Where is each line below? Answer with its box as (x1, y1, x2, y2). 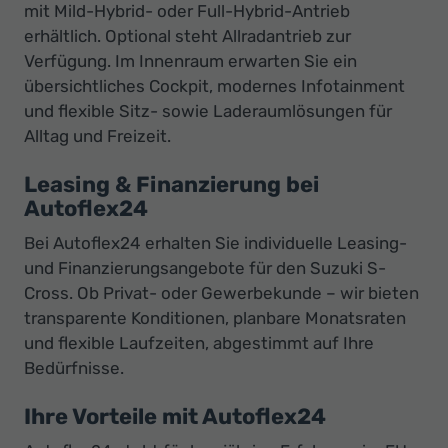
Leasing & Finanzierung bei (24, 171, 319, 199)
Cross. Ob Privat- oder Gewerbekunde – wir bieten (24, 283, 419, 304)
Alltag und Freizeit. (24, 126, 171, 147)
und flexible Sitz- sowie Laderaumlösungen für (24, 101, 392, 122)
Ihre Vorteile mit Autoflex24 (24, 403, 326, 431)
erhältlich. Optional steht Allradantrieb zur (24, 26, 351, 47)
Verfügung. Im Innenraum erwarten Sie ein (24, 51, 357, 72)
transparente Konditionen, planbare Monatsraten (24, 308, 406, 329)
